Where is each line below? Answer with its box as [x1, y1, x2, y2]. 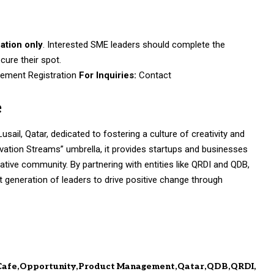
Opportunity [20, 261, 76, 272]
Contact [136, 70, 172, 81]
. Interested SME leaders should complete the [43, 39, 226, 51]
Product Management [78, 261, 176, 272]
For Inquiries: [79, 70, 137, 81]
